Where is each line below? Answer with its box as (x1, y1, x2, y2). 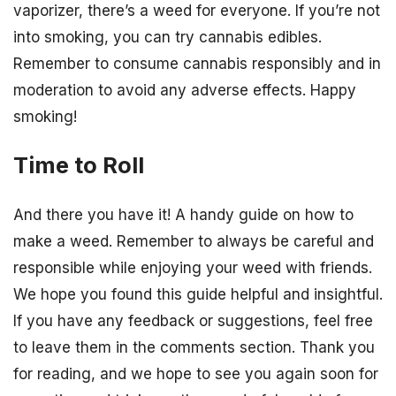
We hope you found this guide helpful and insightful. (13, 285, 383, 303)
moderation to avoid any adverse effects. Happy (13, 81, 356, 100)
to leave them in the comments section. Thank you (13, 338, 375, 356)
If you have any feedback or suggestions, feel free (13, 311, 373, 330)
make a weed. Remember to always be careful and (13, 232, 374, 250)
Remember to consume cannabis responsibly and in (13, 55, 381, 73)
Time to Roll (13, 151, 144, 179)
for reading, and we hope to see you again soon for (13, 364, 378, 383)
